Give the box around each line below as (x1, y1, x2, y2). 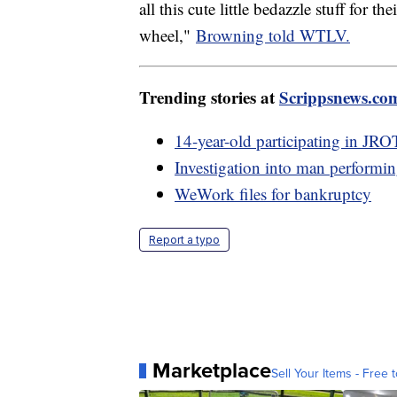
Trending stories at (139, 85, 279, 110)
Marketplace (152, 354, 271, 387)
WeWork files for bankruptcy (175, 183, 371, 206)
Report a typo (149, 233, 220, 247)
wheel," (139, 24, 196, 47)
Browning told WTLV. (196, 24, 350, 47)
